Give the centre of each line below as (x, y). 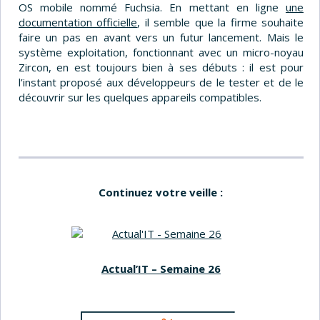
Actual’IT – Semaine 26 (161, 268)
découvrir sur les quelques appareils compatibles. (140, 97)
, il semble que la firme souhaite (220, 22)
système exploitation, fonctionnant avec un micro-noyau (161, 52)
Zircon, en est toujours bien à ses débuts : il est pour (161, 67)
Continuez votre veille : (161, 192)
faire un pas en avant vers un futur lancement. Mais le (161, 37)
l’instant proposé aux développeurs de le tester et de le (161, 82)
